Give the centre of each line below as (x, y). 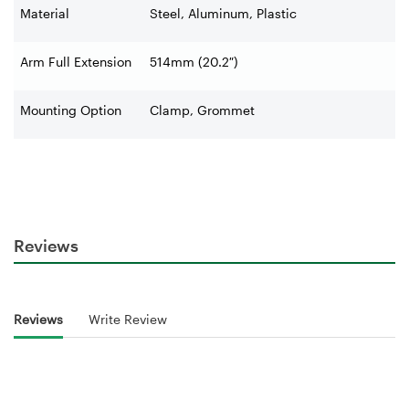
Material (45, 13)
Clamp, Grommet (202, 110)
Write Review (128, 320)
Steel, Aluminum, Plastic (223, 13)
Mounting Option (71, 110)
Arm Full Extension (76, 62)
